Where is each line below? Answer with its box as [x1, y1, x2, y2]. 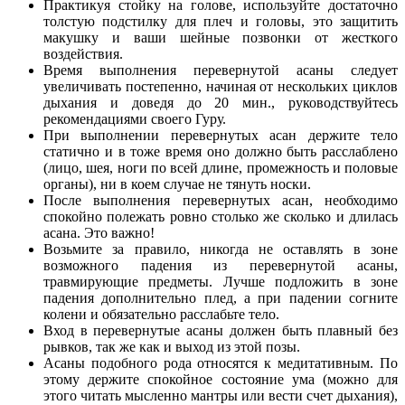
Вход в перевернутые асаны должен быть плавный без [43, 322, 398, 338]
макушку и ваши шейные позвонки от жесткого [43, 29, 398, 45]
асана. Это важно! [43, 224, 155, 240]
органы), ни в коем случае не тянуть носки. [43, 175, 311, 192]
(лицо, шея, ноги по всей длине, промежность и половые [43, 159, 398, 175]
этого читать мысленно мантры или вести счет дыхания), [43, 387, 398, 403]
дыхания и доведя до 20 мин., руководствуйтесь [43, 94, 398, 110]
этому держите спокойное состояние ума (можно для [43, 371, 398, 387]
